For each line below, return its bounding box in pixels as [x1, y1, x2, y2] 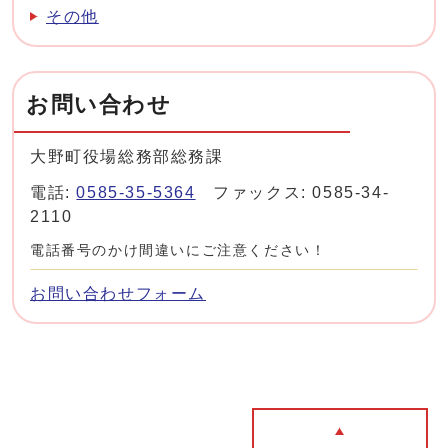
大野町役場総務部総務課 [30, 148, 224, 166]
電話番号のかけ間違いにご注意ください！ [30, 243, 327, 259]
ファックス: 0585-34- [195, 184, 390, 202]
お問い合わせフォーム [30, 285, 206, 303]
